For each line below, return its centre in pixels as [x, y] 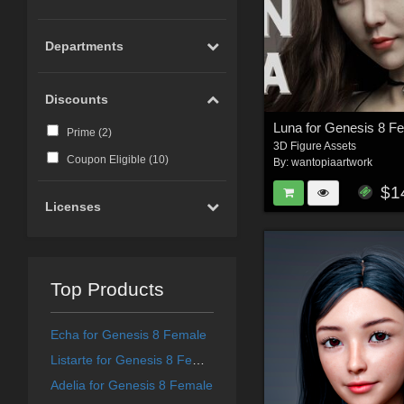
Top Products [107, 289]
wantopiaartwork [332, 163]
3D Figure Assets [315, 147]
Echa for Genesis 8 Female [128, 335]
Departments [85, 46]
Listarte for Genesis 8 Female [198, 360]
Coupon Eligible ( [109, 159]
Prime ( [84, 132]
